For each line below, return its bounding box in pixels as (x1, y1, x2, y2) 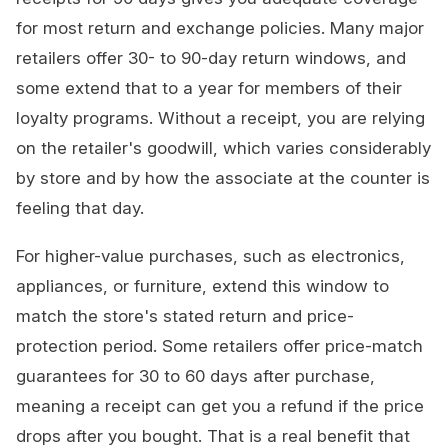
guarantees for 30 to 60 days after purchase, (16, 366, 375, 387)
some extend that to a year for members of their (16, 78, 402, 99)
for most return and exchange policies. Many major (16, 18, 424, 39)
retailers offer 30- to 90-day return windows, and (16, 48, 406, 69)
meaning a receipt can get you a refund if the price (16, 396, 424, 417)
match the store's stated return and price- (16, 306, 354, 327)
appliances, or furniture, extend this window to (16, 276, 389, 297)
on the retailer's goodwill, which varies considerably (16, 138, 431, 159)
